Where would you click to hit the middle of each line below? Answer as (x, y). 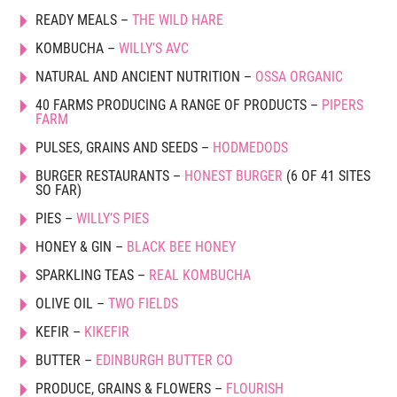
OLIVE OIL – (72, 304)
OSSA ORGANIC (300, 77)
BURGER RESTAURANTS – (110, 176)
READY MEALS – (84, 20)
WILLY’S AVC (154, 49)
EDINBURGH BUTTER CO (165, 361)
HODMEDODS (251, 148)
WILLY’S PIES (113, 219)
